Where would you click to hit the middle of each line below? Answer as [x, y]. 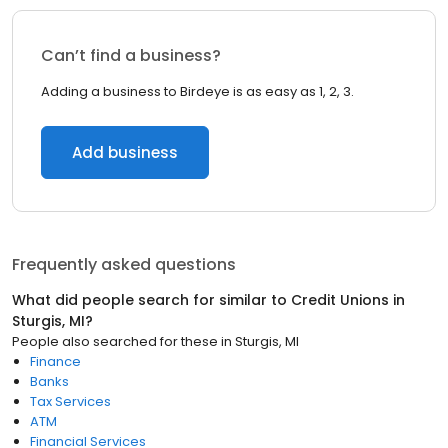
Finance [55, 361]
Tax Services [70, 401]
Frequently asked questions [124, 264]
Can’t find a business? [131, 55]
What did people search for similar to [151, 300]
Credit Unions [340, 300]
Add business [125, 152]
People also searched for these [115, 341]
